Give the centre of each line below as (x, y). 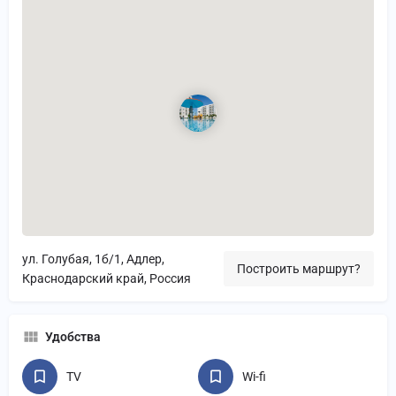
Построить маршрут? (299, 269)
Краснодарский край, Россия (107, 279)
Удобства (73, 337)
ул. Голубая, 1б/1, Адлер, (93, 259)
